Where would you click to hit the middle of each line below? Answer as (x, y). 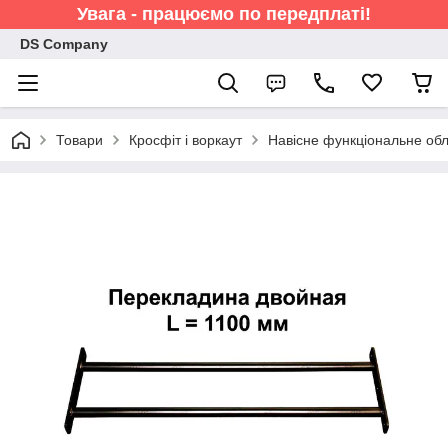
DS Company (64, 44)
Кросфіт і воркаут (185, 140)
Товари (79, 140)
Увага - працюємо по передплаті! (224, 14)
